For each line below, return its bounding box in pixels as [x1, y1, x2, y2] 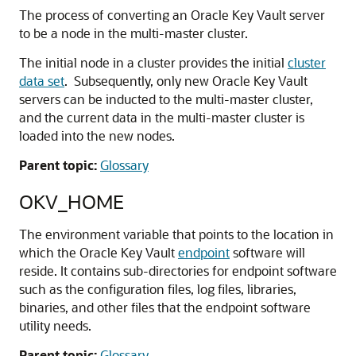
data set [19, 72, 64, 89]
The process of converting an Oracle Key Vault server [19, 6, 325, 23]
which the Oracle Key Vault [19, 244, 178, 261]
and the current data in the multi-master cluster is [19, 109, 304, 126]
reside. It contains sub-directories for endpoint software [19, 262, 337, 279]
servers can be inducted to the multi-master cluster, [19, 91, 313, 107]
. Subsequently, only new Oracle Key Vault [64, 72, 308, 89]
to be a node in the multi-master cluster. [19, 25, 248, 41]
